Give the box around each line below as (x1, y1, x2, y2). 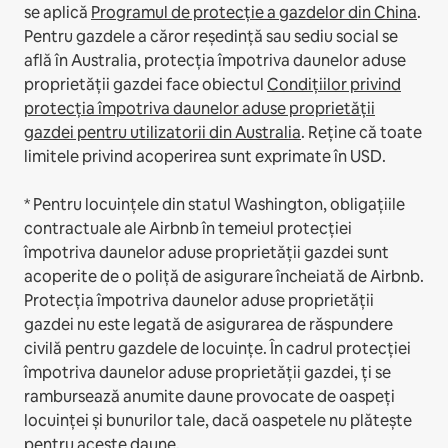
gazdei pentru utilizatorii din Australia (24, 121, 301, 143)
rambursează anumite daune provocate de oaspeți (24, 385, 395, 407)
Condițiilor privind (267, 73, 401, 95)
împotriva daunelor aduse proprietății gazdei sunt (24, 241, 389, 263)
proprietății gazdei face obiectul (24, 73, 267, 95)
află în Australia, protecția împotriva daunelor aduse (24, 49, 406, 71)
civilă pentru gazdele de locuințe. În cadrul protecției (24, 337, 411, 359)
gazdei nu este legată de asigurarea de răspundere (24, 313, 393, 335)
